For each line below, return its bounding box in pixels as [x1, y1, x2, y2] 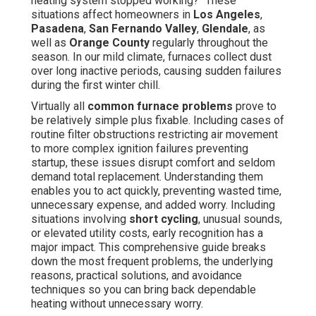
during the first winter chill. [31, 78, 160, 92]
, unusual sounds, [198, 212, 282, 226]
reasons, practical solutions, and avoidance [31, 269, 242, 283]
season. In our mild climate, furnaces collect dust [31, 50, 272, 64]
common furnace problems [87, 99, 233, 114]
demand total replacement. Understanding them [31, 170, 263, 184]
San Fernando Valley [89, 22, 197, 36]
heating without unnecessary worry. [31, 297, 203, 311]
